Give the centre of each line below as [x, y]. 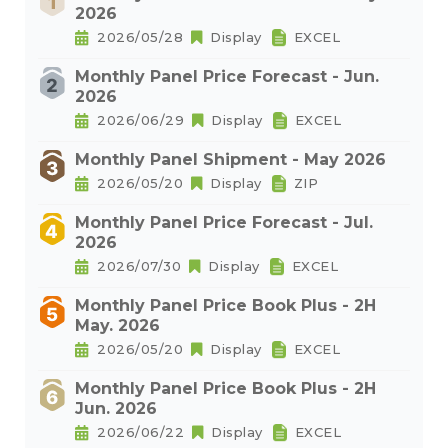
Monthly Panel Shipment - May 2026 [230, 160]
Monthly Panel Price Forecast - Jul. [224, 223]
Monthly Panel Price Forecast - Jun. [227, 77]
